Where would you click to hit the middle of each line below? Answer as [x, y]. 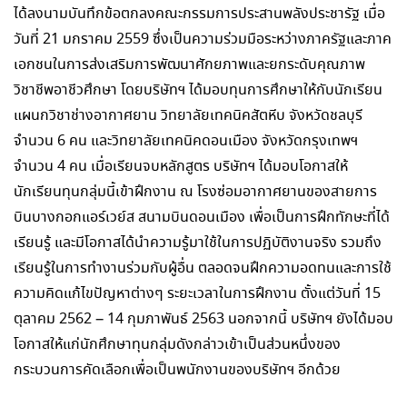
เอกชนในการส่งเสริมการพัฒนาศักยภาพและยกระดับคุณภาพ [189, 65]
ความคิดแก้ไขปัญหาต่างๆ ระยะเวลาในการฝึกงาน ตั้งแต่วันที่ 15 [197, 294]
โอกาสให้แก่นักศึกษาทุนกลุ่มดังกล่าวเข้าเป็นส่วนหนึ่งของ [177, 345]
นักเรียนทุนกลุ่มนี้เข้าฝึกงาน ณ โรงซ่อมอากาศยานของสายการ [195, 192]
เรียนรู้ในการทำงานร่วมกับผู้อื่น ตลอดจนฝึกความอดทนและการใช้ [203, 268]
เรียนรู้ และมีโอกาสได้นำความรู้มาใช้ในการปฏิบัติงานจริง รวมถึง [198, 243]
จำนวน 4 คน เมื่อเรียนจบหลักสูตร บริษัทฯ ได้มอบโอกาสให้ [181, 167]
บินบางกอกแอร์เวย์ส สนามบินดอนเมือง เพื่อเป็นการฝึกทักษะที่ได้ [202, 218]
